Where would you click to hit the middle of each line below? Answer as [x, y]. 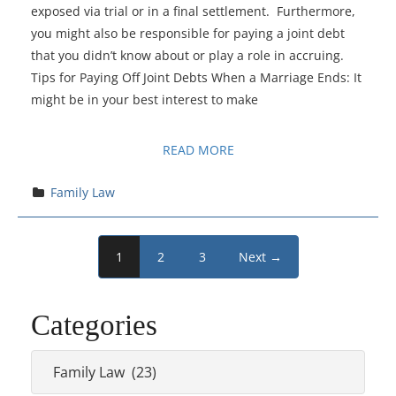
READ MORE [198, 149]
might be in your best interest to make [145, 99]
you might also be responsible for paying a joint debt [188, 33]
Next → [260, 256]
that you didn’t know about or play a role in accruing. [187, 55]
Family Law [82, 192]
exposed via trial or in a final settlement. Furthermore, [193, 11]
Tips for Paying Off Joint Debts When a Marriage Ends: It [196, 77]
